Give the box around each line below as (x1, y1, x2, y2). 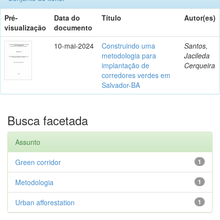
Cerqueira (184, 60, 215, 70)
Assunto (15, 137, 40, 147)
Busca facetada (7, 111, 88, 129)
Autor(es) (184, 12, 216, 23)
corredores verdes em (102, 70, 170, 80)
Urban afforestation (15, 197, 75, 207)
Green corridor (15, 157, 61, 167)
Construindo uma (102, 40, 155, 51)
